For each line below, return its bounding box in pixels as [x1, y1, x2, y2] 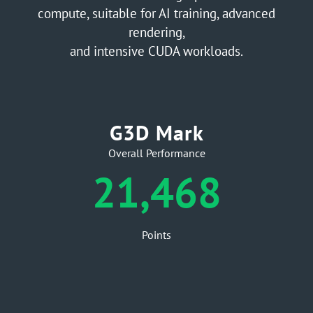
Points [142, 227, 171, 242]
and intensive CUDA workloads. [70, 42, 243, 59]
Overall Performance [108, 145, 205, 160]
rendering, [128, 23, 185, 41]
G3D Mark [109, 118, 204, 146]
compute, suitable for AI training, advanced [38, 4, 275, 22]
